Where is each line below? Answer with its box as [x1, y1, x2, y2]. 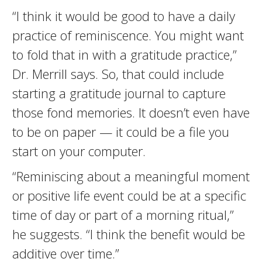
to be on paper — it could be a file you [12, 123, 229, 140]
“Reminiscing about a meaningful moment [12, 167, 250, 185]
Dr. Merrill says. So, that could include [12, 65, 224, 82]
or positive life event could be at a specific [12, 187, 246, 204]
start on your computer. [12, 142, 146, 160]
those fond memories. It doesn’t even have [12, 104, 250, 121]
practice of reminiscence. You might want [12, 26, 244, 44]
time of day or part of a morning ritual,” [12, 206, 234, 223]
